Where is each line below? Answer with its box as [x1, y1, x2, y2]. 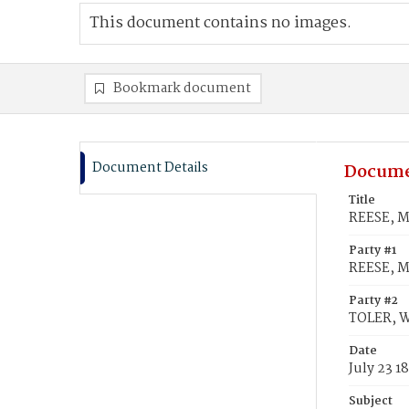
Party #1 [349, 241, 396, 260]
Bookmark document [113, 78, 251, 100]
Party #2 [349, 291, 398, 310]
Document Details [92, 157, 208, 179]
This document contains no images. [89, 11, 351, 36]
